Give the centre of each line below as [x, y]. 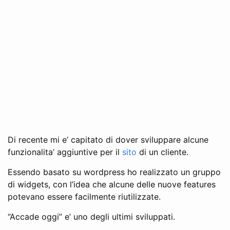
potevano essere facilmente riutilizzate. [84, 196]
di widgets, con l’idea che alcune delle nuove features [112, 184]
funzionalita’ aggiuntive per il [65, 152]
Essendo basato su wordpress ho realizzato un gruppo [114, 172]
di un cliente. [162, 152]
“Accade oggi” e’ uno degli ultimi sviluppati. [91, 216]
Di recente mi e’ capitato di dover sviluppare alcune [108, 139]
